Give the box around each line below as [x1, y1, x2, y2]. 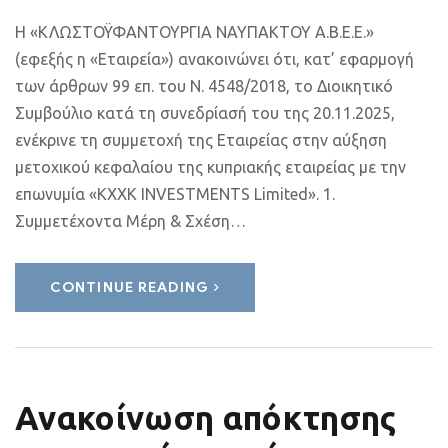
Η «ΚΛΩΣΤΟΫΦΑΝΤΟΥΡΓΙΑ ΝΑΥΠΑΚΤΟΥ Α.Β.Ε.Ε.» [15, 23, 374, 41]
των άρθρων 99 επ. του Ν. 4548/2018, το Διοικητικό [15, 77, 393, 95]
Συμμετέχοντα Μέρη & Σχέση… [15, 212, 246, 230]
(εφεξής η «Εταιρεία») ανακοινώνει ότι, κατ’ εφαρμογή [15, 50, 414, 68]
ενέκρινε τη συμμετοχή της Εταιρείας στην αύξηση [15, 131, 387, 149]
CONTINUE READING [50, 279, 209, 296]
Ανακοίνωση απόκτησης [15, 399, 397, 436]
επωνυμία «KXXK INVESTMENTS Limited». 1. [15, 185, 335, 203]
